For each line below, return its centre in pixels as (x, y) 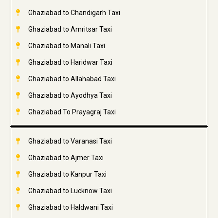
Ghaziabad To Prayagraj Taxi (72, 112)
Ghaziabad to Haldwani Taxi (70, 208)
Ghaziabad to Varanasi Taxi (70, 141)
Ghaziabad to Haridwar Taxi (70, 63)
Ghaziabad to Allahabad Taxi (72, 79)
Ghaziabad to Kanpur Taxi (67, 174)
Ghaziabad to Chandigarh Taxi (74, 13)
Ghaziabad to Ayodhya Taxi (70, 96)
